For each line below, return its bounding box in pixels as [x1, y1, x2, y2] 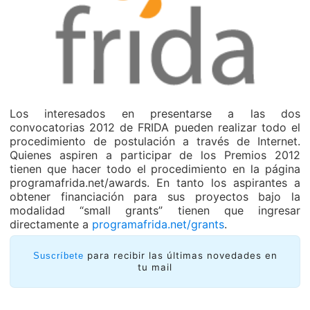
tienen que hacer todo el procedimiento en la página [10, 162, 300, 176]
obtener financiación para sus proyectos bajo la [10, 190, 300, 203]
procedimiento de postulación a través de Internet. [10, 134, 300, 148]
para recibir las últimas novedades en [86, 250, 277, 261]
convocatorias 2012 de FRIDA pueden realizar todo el [10, 120, 300, 134]
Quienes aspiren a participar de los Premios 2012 [10, 148, 300, 162]
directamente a [10, 217, 92, 231]
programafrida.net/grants [92, 217, 224, 231]
